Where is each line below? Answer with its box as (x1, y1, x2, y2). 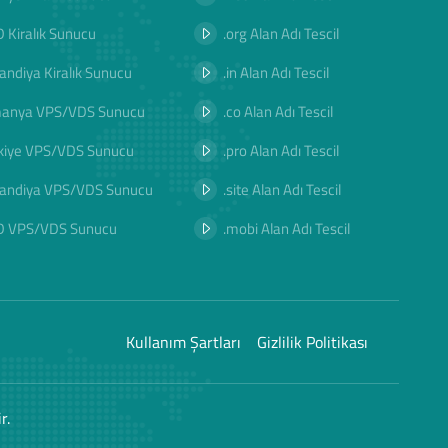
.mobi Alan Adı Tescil (223, 217, 351, 240)
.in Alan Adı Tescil (223, 61, 330, 84)
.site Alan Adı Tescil (223, 178, 342, 201)
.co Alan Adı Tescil (223, 100, 334, 123)
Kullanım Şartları (125, 329, 241, 354)
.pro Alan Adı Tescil (223, 139, 340, 162)
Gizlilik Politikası (256, 329, 368, 354)
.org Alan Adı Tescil (223, 22, 340, 45)
